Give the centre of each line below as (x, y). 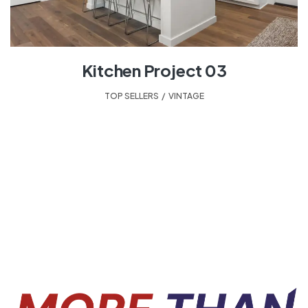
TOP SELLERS (131, 96)
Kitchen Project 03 (154, 70)
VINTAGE (186, 96)
